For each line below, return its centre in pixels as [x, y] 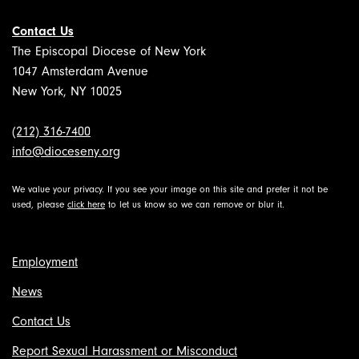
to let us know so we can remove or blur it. [195, 205]
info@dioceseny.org [66, 152]
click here [86, 205]
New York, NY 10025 [67, 92]
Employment [45, 262]
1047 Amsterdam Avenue [80, 72]
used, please [40, 205]
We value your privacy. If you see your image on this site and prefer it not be [170, 190]
